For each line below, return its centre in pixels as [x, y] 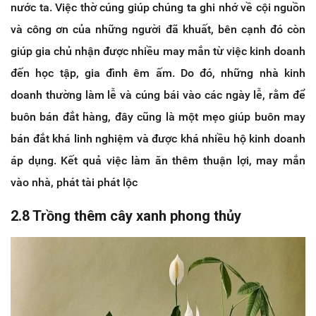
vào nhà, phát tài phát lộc [74, 182]
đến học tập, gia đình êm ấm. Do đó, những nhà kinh [158, 73]
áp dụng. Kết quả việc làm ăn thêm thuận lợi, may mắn [158, 160]
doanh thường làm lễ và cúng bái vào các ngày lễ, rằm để [158, 95]
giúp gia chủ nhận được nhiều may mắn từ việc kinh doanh [158, 51]
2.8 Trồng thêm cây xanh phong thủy [126, 215]
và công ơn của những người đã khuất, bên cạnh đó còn [158, 29]
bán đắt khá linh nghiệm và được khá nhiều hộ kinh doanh [158, 138]
